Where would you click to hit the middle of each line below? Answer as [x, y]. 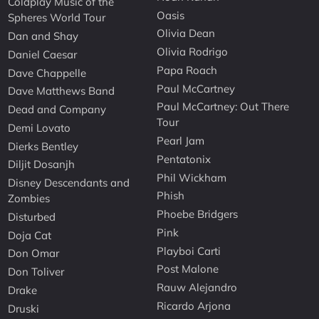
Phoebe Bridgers [198, 214]
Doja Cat [30, 235]
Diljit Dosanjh [42, 164]
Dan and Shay [43, 36]
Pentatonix [184, 159]
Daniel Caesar [43, 54]
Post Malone [188, 269]
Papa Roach [187, 70]
